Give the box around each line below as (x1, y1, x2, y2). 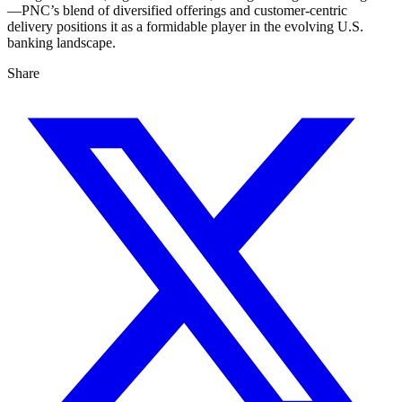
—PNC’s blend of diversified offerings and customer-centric (7, 2, 347, 18)
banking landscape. (7, 34, 116, 50)
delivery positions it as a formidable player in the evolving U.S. (7, 18, 363, 34)
